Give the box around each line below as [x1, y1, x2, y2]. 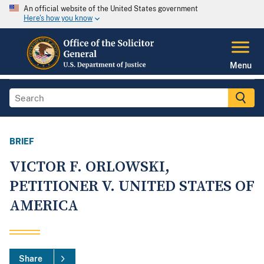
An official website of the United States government [24, 5, 198, 13]
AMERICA [9, 196, 78, 216]
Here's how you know [24, 14, 93, 23]
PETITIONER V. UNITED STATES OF [9, 177, 255, 197]
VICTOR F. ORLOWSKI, [9, 157, 170, 177]
